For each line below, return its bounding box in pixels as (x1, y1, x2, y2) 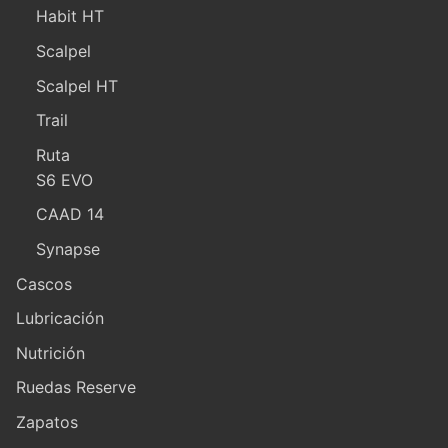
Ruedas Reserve (16, 377, 136, 398)
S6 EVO (36, 169, 93, 190)
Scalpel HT (36, 75, 118, 96)
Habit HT (36, 6, 104, 27)
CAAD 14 (36, 204, 104, 225)
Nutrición (16, 342, 85, 363)
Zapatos (16, 411, 78, 432)
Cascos (16, 273, 72, 294)
